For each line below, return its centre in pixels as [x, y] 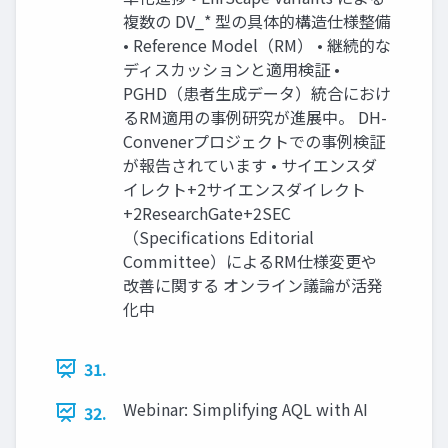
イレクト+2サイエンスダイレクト [244, 188]
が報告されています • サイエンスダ [250, 164]
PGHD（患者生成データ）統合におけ [257, 92]
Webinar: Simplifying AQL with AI [245, 408]
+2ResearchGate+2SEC [207, 212]
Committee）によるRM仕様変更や [250, 260]
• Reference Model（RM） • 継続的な [257, 44]
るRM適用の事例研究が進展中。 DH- [255, 116]
